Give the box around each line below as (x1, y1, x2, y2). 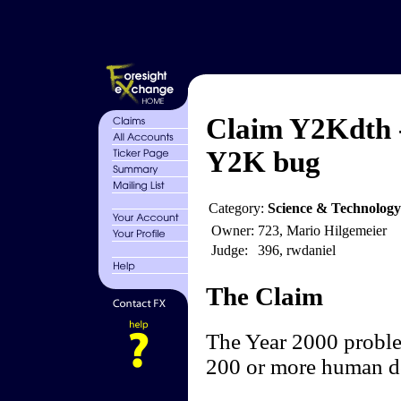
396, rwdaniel (257, 243, 336, 259)
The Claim (205, 282, 323, 311)
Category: (208, 200, 268, 217)
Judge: (210, 243, 248, 259)
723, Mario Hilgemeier (257, 223, 387, 239)
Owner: (210, 223, 254, 239)
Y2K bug (205, 146, 320, 178)
